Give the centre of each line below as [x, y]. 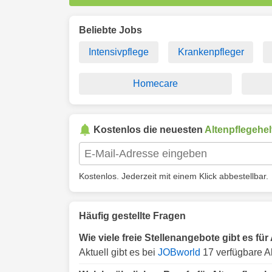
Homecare [155, 83]
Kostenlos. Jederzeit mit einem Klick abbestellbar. [174, 176]
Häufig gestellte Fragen [132, 216]
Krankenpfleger [211, 52]
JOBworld [179, 252]
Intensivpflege [118, 52]
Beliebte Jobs [110, 30]
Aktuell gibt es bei [118, 252]
